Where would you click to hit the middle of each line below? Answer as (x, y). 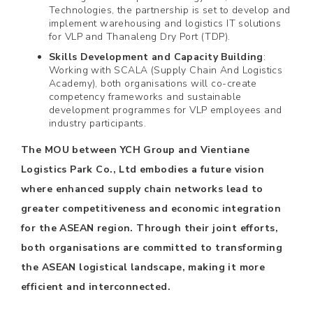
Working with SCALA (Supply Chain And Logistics (166, 70)
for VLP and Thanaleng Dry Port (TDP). (140, 37)
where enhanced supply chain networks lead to (142, 189)
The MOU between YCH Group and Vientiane (136, 150)
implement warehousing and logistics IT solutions (165, 23)
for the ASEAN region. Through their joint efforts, (150, 228)
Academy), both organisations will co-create (153, 83)
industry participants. (98, 123)
